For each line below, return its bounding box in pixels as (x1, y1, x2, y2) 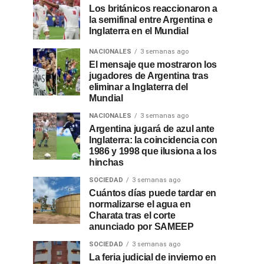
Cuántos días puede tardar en (89, 188, 217, 198)
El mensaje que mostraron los (89, 60, 217, 70)
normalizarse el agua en (89, 199, 191, 209)
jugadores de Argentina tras (89, 71, 209, 81)
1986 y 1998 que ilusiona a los (89, 146, 217, 156)
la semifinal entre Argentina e (89, 15, 213, 25)
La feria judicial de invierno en (89, 252, 216, 262)
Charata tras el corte (89, 210, 176, 220)
